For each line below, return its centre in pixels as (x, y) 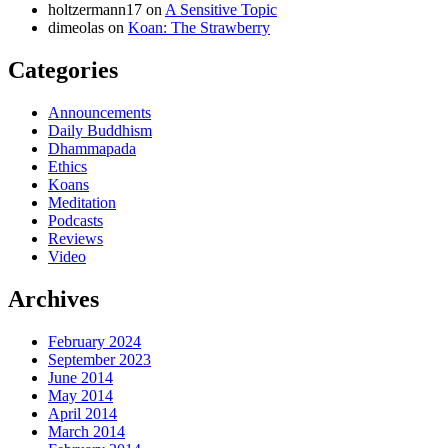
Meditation (82, 202)
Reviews (75, 238)
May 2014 (80, 395)
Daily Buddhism (100, 130)
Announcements (99, 112)
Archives (53, 298)
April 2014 (82, 413)
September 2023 (99, 359)
